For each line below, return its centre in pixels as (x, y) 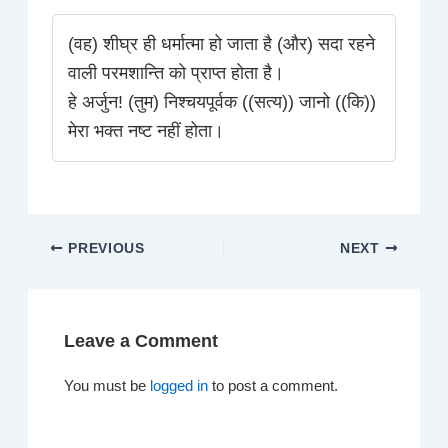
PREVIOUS (104, 248)
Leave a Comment (141, 340)
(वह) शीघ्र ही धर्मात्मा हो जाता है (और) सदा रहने (222, 44)
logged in (179, 385)
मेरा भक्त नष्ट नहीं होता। (146, 131)
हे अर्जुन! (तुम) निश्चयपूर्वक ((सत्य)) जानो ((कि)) (222, 102)
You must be (107, 385)
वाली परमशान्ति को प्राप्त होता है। (176, 73)
